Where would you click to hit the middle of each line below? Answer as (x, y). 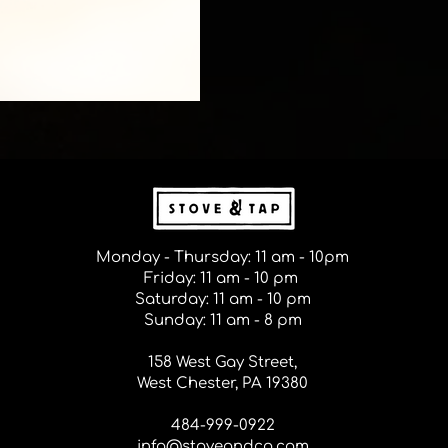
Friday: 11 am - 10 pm (222, 278)
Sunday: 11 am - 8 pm (222, 320)
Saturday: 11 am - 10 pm (222, 299)
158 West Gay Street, (223, 362)
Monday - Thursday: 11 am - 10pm (223, 257)
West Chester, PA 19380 (223, 383)
